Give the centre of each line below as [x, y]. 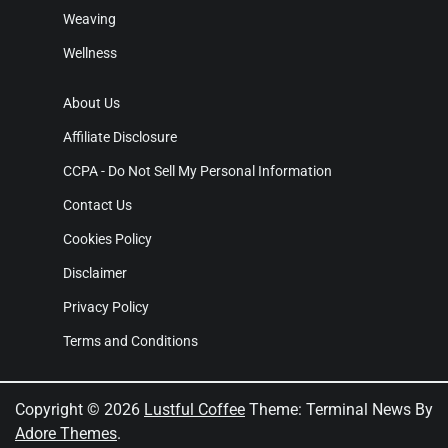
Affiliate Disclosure [120, 137]
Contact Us [97, 205]
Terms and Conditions [130, 341]
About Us [91, 103]
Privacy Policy [106, 307]
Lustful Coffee [194, 410]
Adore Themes [66, 434]
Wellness [90, 53]
